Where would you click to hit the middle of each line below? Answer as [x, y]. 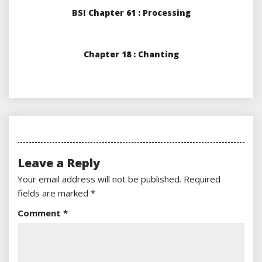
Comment [40, 213]
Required [202, 179]
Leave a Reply [59, 163]
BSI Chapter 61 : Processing [131, 13]
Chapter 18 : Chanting [131, 54]
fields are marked [54, 193]
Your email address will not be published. [99, 179]
